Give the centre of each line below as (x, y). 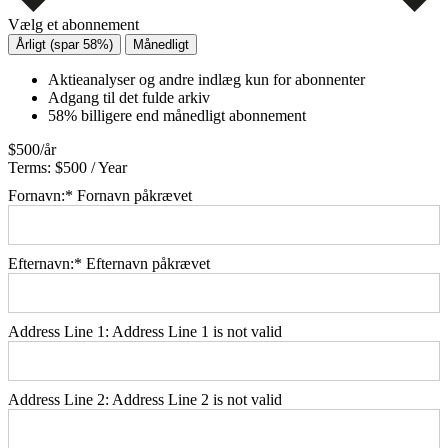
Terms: (29, 168)
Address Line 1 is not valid (197, 332)
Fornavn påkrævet (134, 196)
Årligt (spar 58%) (64, 45)
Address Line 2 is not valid (197, 400)
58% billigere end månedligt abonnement (177, 116)
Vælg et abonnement (73, 25)
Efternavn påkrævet (148, 264)
